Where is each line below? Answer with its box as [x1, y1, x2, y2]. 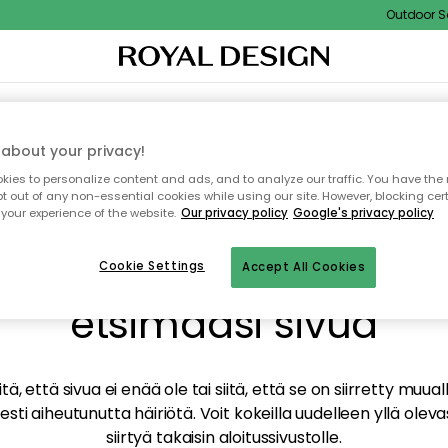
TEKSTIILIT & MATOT [86, 99, 218, 116]
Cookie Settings [99, 258, 205, 275]
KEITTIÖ [217, 99, 268, 116]
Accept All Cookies [242, 259, 366, 276]
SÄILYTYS [267, 99, 328, 116]
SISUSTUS [25, 99, 87, 116]
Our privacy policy [181, 205, 288, 222]
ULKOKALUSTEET [327, 99, 438, 116]
